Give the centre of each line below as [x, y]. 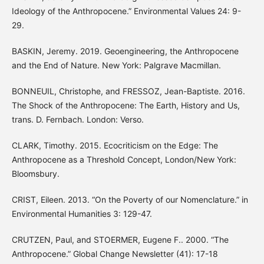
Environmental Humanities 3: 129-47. [82, 214]
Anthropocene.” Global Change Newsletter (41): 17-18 [115, 254]
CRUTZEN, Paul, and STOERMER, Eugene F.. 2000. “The [120, 240]
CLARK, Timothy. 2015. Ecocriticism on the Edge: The [115, 146]
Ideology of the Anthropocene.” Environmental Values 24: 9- [126, 11]
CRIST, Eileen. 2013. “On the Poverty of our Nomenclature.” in [130, 200]
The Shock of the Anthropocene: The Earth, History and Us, [126, 105]
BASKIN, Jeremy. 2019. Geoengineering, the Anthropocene [125, 51]
